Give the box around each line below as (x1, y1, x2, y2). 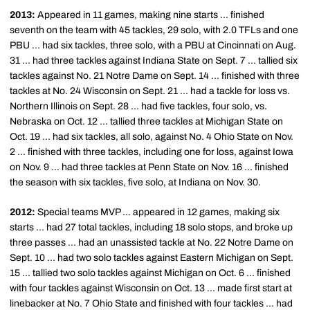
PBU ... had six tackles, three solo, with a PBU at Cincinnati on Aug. (10, 40, 296, 51)
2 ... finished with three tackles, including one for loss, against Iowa (10, 147, 293, 157)
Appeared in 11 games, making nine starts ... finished (37, 10, 264, 20)
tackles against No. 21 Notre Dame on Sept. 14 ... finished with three (10, 71, 300, 81)
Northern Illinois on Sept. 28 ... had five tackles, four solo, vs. (10, 101, 267, 111)
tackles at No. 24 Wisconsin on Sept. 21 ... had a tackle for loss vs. (10, 86, 290, 96)
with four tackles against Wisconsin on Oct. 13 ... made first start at (10, 283, 292, 293)
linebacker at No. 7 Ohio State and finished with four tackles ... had (10, 298, 293, 309)
